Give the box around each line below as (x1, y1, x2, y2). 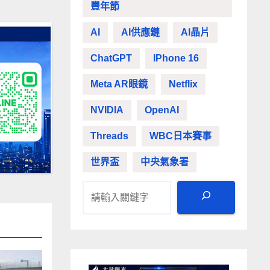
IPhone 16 (153, 53, 199, 64)
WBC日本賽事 (149, 131, 212, 142)
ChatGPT (90, 53, 132, 64)
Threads (90, 131, 128, 142)
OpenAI (145, 105, 179, 116)
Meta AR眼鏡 (90, 79, 148, 90)
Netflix (169, 79, 198, 90)
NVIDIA (90, 105, 124, 116)
